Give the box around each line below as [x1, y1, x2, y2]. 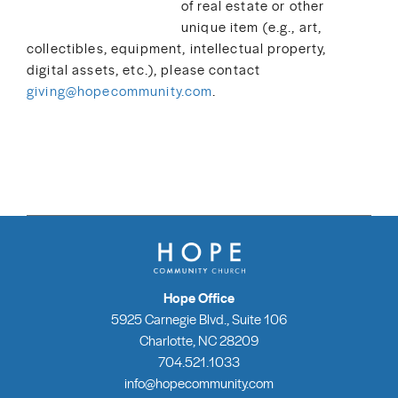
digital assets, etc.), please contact [27, 60, 261, 78]
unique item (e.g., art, [181, 17, 322, 36]
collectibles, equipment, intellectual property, [27, 38, 327, 57]
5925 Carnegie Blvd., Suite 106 [111, 309, 287, 329]
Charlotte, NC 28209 [139, 330, 259, 350]
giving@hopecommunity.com [27, 81, 213, 99]
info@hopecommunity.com [124, 373, 274, 393]
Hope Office [163, 288, 235, 308]
